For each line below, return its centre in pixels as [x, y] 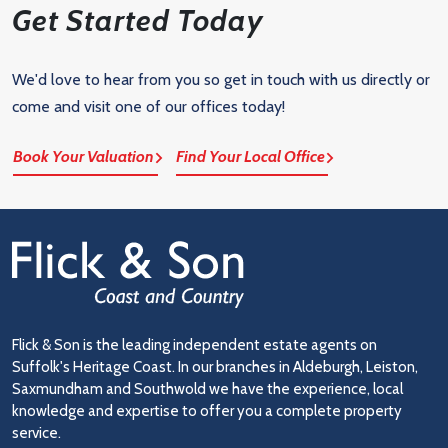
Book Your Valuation [83, 156]
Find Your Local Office [250, 156]
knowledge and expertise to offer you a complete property [207, 410]
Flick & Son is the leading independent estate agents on [194, 344]
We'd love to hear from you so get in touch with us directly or [221, 79]
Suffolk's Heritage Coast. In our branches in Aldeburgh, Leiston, [215, 366]
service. [36, 432]
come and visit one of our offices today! [148, 106]
